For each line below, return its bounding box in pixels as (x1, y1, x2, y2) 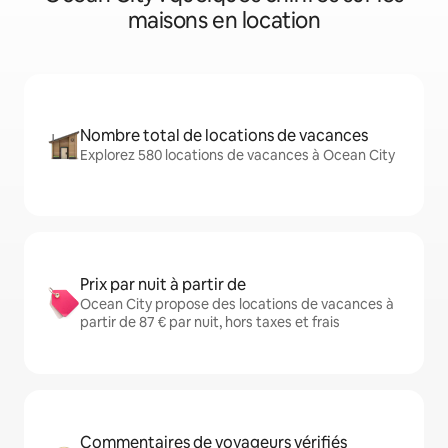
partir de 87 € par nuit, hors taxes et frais (80, 313, 340, 331)
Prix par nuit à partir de (80, 274, 246, 295)
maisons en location (127, 6, 321, 35)
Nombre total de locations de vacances (80, 125, 368, 146)
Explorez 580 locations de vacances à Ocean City (80, 146, 395, 164)
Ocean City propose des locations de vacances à (80, 295, 394, 313)
